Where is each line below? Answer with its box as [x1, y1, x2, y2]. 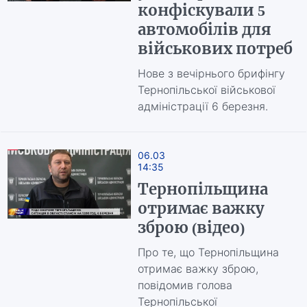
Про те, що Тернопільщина [137, 245, 279, 259]
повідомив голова [137, 278, 232, 292]
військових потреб [137, 39, 296, 58]
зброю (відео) [137, 218, 245, 237]
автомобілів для [137, 20, 271, 39]
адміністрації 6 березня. [137, 99, 268, 113]
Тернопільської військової [137, 83, 275, 97]
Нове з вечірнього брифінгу [137, 66, 285, 80]
